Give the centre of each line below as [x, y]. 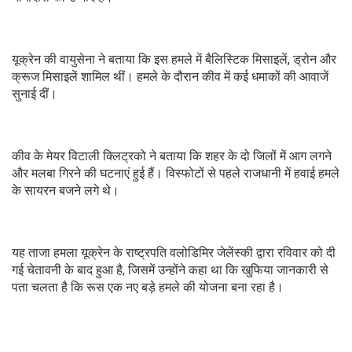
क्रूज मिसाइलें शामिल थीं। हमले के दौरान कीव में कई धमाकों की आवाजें [170, 76]
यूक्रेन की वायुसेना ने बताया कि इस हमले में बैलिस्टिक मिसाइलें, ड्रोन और [174, 59]
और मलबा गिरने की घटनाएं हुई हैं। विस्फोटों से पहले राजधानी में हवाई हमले [176, 173]
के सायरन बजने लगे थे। [66, 190]
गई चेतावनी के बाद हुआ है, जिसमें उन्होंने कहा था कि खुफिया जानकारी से [170, 269]
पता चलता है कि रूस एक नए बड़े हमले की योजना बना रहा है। [148, 287]
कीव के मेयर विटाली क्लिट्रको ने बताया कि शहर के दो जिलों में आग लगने [172, 156]
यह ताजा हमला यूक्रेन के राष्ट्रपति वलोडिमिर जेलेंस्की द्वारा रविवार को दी [174, 252]
